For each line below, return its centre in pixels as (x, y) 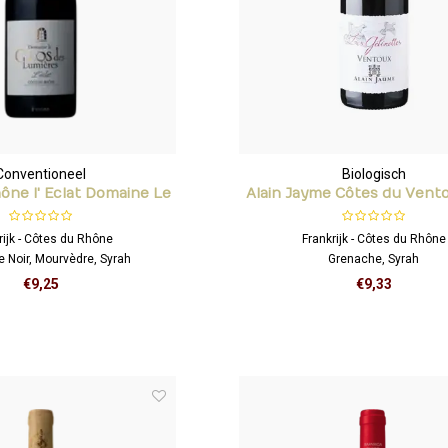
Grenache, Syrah (374, 258)
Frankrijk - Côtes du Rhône (373, 238)
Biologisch (373, 173)
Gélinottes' (373, 213)
